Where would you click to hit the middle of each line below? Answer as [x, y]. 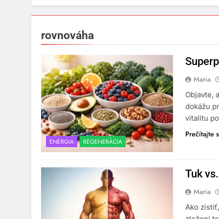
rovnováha [67, 35]
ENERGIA [62, 142]
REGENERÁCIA [103, 142]
